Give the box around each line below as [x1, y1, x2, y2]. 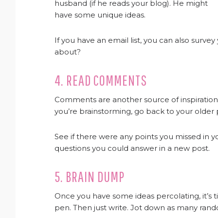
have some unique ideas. [54, 10, 145, 19]
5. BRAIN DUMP [54, 168, 125, 185]
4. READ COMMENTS [54, 72, 147, 89]
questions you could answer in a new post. [54, 144, 210, 153]
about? [54, 47, 81, 56]
